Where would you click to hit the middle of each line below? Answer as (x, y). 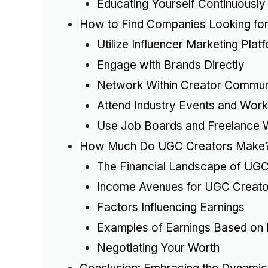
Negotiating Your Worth (158, 248)
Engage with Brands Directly (170, 65)
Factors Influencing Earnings (170, 208)
